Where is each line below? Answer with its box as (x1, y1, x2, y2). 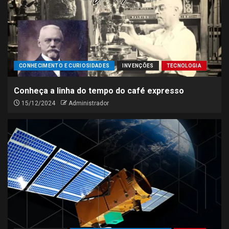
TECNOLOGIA (166, 63, 202, 68)
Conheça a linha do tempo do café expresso (14, 86, 184, 96)
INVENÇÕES (122, 63, 154, 68)
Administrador (68, 100, 109, 107)
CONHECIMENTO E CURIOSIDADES (19, 63, 110, 68)
